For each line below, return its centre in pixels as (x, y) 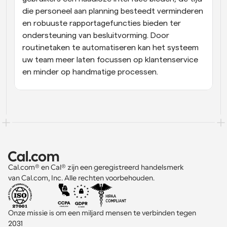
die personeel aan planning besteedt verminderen (113, 11)
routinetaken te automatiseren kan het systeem (110, 47)
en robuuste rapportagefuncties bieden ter (102, 23)
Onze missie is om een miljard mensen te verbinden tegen (102, 213)
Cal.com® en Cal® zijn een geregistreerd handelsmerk (97, 167)
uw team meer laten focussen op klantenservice (110, 60)
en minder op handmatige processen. (90, 72)
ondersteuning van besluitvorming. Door (96, 35)
